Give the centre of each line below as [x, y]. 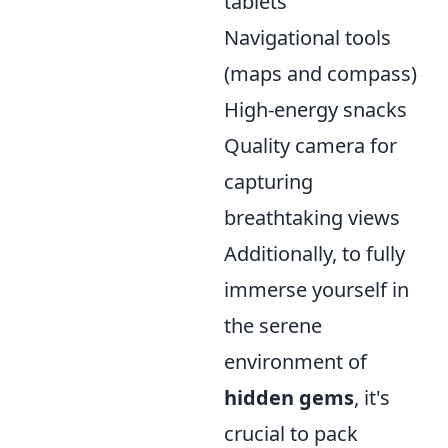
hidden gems [289, 397]
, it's [372, 397]
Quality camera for [310, 145]
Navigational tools [307, 37]
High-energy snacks [315, 109]
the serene [273, 325]
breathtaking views [312, 217]
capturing [268, 181]
